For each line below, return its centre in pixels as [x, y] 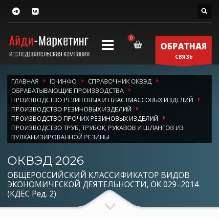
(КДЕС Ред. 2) [32, 194]
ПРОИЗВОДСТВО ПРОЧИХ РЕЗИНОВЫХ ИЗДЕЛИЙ [85, 119]
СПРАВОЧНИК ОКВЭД [120, 81]
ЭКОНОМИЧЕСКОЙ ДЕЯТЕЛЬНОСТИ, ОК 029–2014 [103, 185]
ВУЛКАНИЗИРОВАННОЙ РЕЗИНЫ [60, 137]
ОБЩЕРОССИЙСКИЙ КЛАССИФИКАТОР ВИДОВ [99, 175]
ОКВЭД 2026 [45, 161]
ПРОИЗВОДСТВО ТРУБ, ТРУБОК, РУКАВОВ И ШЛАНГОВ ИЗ [98, 128]
